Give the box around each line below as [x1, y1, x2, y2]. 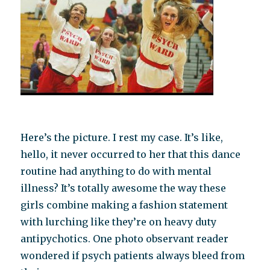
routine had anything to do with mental [20, 165, 212, 177]
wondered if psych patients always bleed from [20, 250, 245, 262]
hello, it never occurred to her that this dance [20, 148, 241, 160]
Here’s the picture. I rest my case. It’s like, [20, 131, 224, 143]
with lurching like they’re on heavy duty [20, 216, 217, 228]
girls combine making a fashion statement [20, 199, 228, 211]
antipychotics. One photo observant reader [20, 233, 229, 245]
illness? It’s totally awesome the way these [20, 182, 227, 194]
